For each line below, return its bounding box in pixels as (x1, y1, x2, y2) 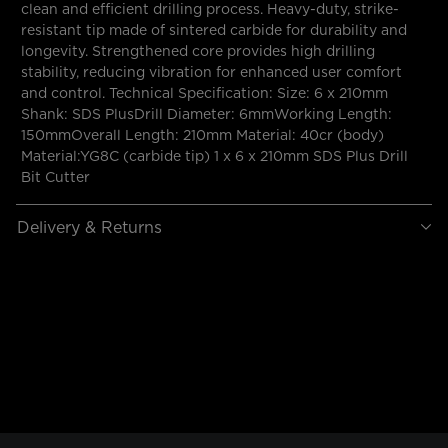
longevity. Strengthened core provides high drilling (21, 40, 375, 61)
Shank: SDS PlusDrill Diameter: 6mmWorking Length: (21, 103, 392, 124)
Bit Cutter (21, 166, 90, 187)
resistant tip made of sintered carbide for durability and (21, 19, 407, 40)
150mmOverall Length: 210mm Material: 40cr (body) (21, 124, 384, 145)
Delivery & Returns (17, 215, 162, 238)
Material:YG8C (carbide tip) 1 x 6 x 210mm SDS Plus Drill (21, 145, 408, 166)
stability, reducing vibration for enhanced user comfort (21, 61, 402, 82)
